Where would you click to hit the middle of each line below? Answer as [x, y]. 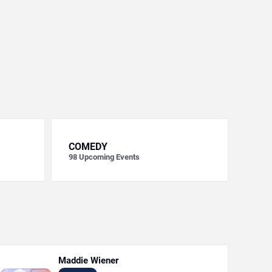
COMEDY [88, 147]
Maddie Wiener [88, 260]
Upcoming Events [109, 157]
